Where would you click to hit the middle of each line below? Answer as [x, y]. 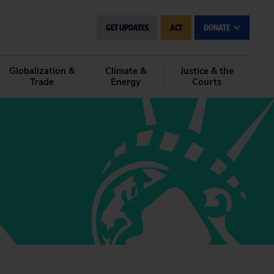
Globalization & [42, 71]
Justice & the [207, 71]
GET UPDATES [127, 27]
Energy [125, 82]
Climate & [125, 71]
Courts [207, 82]
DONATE [217, 27]
